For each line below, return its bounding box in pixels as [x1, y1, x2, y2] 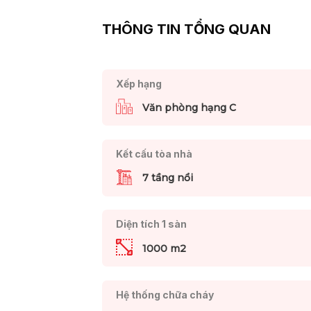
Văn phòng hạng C [142, 101, 236, 115]
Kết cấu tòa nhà [115, 148, 192, 160]
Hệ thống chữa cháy [115, 288, 214, 301]
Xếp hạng [115, 77, 162, 90]
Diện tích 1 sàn [115, 218, 187, 230]
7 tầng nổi [142, 171, 193, 185]
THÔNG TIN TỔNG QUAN [102, 21, 271, 38]
